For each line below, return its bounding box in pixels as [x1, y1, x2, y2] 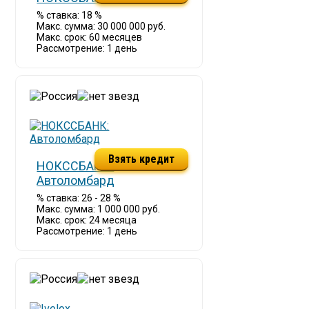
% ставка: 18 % [37, 10, 103, 21]
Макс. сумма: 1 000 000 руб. [37, 203, 161, 215]
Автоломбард [37, 173, 115, 188]
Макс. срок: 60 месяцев [37, 32, 143, 43]
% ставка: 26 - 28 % [37, 192, 121, 203]
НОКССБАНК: [37, 159, 114, 173]
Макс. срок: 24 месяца [37, 215, 137, 226]
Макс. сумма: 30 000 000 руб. [37, 21, 166, 32]
